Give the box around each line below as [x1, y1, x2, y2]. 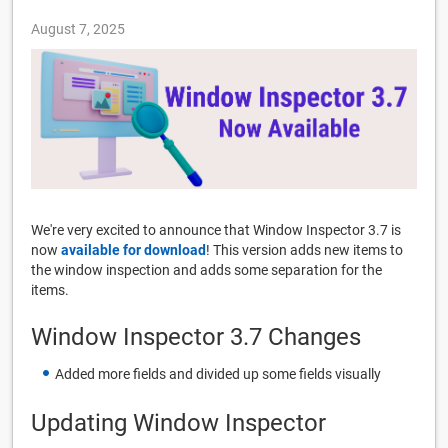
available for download [61, 242, 206, 259]
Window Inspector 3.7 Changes [31, 323, 361, 352]
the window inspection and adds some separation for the [31, 262, 382, 279]
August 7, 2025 [31, 20, 125, 37]
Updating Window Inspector [31, 409, 326, 438]
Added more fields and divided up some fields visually [55, 366, 381, 383]
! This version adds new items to [206, 242, 403, 259]
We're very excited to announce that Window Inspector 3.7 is [31, 222, 401, 239]
